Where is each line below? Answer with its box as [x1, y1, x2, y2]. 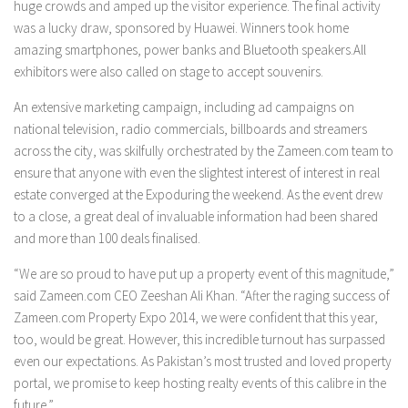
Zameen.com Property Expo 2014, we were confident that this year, [14, 308, 378, 326]
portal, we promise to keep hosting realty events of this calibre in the [14, 373, 386, 392]
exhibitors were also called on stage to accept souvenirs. [14, 62, 323, 80]
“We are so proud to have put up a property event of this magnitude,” [14, 264, 394, 282]
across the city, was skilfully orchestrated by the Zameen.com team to [14, 141, 393, 159]
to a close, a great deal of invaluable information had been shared [14, 207, 378, 225]
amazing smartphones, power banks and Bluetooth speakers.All [14, 40, 366, 58]
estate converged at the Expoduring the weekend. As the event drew [14, 185, 382, 203]
